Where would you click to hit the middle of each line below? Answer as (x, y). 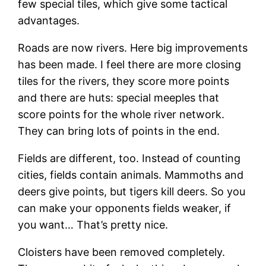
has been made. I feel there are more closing (130, 64)
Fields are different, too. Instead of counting (129, 158)
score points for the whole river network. (121, 114)
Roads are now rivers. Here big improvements (133, 47)
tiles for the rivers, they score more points (124, 81)
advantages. (49, 20)
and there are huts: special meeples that (119, 97)
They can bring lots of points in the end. (119, 131)
